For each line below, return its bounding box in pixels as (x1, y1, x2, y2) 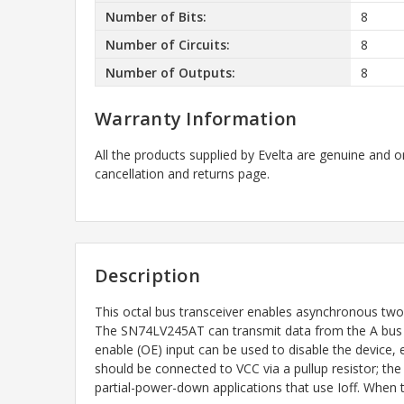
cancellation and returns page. (95, 165, 270, 183)
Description (95, 263, 200, 289)
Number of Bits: (105, 7, 207, 25)
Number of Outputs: (105, 63, 235, 81)
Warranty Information (95, 106, 297, 132)
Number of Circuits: (105, 35, 230, 53)
